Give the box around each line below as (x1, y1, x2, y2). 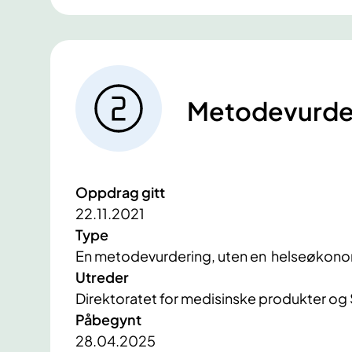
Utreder (75, 268, 129, 287)
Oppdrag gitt (75, 183, 165, 202)
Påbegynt (75, 310, 141, 329)
